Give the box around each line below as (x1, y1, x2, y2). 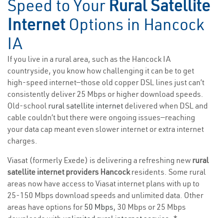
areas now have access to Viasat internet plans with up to (7, 179, 200, 189)
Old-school (7, 101, 48, 111)
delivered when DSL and (123, 101, 208, 111)
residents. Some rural (131, 167, 206, 177)
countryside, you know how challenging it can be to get (7, 66, 194, 76)
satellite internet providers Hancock (7, 167, 131, 177)
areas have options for (7, 202, 84, 212)
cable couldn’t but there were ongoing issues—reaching (7, 112, 195, 123)
